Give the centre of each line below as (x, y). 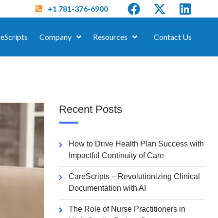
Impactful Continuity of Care (116, 155)
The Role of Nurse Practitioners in (127, 209)
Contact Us (173, 37)
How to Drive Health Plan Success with (136, 144)
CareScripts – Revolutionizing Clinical (134, 176)
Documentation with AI (107, 188)
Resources (110, 37)
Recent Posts (91, 109)
